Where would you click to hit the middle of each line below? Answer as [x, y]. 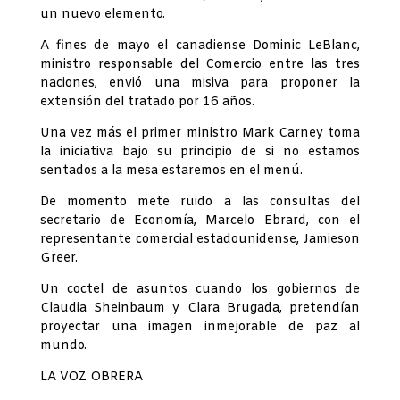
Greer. [58, 259]
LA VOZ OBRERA [91, 378]
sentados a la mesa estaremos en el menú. [171, 171]
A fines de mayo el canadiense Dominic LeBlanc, [200, 46]
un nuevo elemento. [102, 15]
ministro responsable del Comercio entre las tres [200, 65]
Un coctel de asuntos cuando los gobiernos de [200, 290]
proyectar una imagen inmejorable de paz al [200, 328]
